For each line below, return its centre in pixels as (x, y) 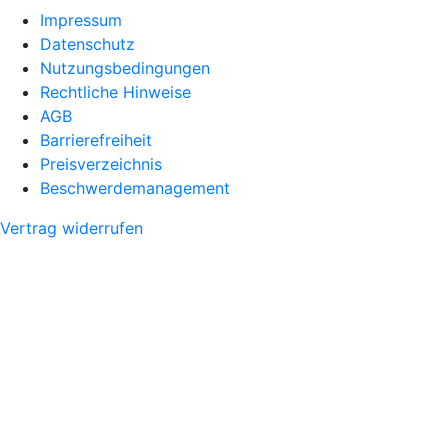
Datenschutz (87, 44)
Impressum (81, 20)
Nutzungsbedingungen (125, 68)
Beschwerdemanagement (135, 188)
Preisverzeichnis (101, 164)
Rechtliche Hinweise (115, 92)
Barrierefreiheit (96, 140)
